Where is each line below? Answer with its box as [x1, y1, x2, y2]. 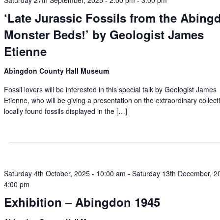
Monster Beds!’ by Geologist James [4, 26, 204, 43]
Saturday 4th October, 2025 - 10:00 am [4, 168, 126, 178]
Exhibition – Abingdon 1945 [4, 193, 161, 210]
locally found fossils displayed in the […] [4, 106, 128, 116]
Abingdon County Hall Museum [4, 66, 110, 76]
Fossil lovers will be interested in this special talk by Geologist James [4, 84, 217, 94]
